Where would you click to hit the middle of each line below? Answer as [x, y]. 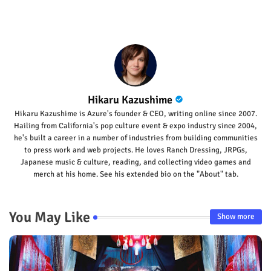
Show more [236, 217]
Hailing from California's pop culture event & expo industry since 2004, [135, 126]
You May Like [50, 217]
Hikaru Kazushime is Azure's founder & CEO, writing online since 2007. [135, 113]
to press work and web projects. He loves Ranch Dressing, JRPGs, [135, 150]
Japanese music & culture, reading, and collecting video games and [135, 162]
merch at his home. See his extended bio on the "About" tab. [135, 174]
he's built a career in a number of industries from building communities [135, 138]
